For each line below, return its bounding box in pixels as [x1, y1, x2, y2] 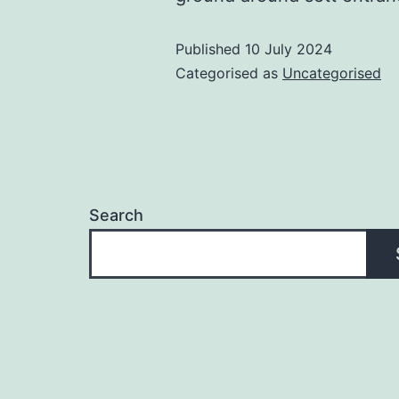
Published [175, 40, 245, 59]
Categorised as [175, 64, 282, 83]
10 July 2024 [245, 40, 332, 59]
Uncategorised [282, 64, 381, 83]
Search [89, 206, 143, 225]
